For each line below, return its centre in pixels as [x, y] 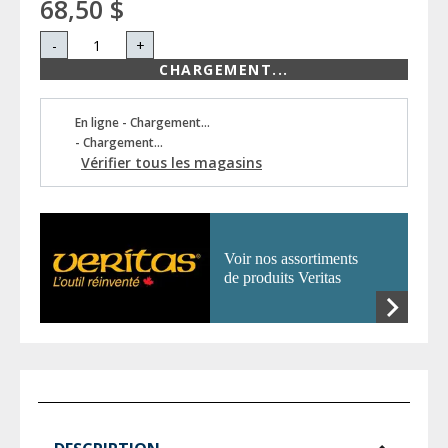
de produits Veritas [282, 277]
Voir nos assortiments [291, 258]
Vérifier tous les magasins [171, 162]
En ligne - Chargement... [142, 122]
